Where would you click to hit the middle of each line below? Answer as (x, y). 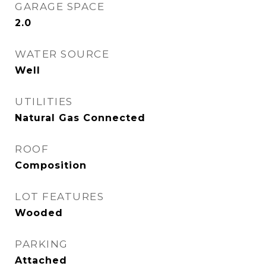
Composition (51, 165)
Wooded (39, 213)
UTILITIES (44, 102)
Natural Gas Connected (80, 118)
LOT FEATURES (59, 197)
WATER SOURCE (62, 54)
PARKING (42, 244)
